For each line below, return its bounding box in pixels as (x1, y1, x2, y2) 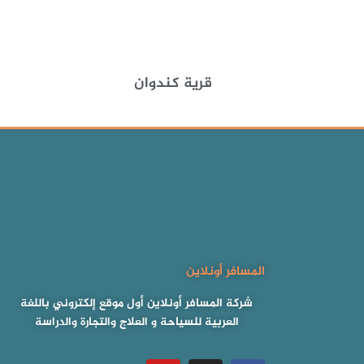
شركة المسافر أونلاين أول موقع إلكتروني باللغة (20, 293, 253, 313)
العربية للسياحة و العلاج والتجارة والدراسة (34, 312, 239, 331)
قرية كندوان (133, 71, 212, 96)
